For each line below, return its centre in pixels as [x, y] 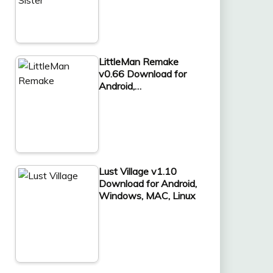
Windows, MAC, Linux [147, 195]
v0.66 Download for [142, 73]
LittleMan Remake [138, 61]
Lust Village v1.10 [137, 171]
